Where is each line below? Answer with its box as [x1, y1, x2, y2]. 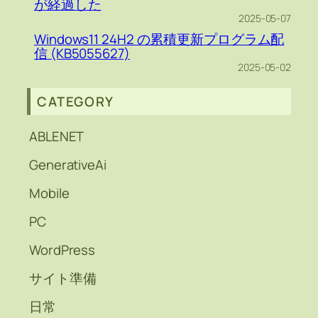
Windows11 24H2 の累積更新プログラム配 [34, 30, 285, 49]
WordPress [29, 241, 96, 260]
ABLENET [29, 127, 84, 146]
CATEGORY [37, 92, 114, 111]
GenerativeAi [29, 155, 106, 175]
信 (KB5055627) [34, 44, 130, 63]
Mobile [29, 184, 70, 203]
